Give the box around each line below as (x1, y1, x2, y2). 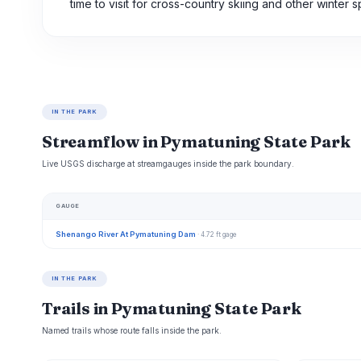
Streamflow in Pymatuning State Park (42, 131, 351, 152)
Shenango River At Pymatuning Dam (56, 230, 196, 239)
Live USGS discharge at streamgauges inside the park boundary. (42, 159, 294, 169)
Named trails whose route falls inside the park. (42, 326, 222, 336)
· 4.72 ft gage (196, 230, 237, 239)
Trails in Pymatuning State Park (42, 298, 301, 319)
